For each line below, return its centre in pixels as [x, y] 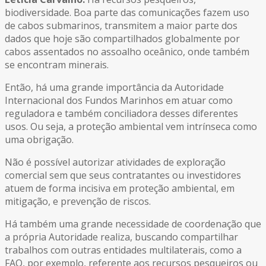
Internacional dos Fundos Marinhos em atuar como [119, 101]
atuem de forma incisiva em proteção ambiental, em [120, 189]
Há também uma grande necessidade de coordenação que [133, 224]
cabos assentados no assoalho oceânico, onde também [127, 52]
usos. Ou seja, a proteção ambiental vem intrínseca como [131, 127]
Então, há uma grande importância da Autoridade [114, 88]
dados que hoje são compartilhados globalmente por [122, 39]
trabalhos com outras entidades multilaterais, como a [123, 250]
